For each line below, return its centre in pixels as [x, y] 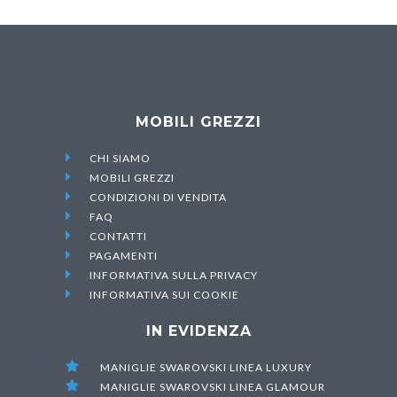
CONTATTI [118, 236]
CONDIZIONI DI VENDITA [158, 197]
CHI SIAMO [120, 158]
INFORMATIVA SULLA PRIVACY [174, 275]
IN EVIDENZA [198, 331]
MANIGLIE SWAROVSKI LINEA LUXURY [205, 367]
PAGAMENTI [124, 255]
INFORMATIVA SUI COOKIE [164, 294]
